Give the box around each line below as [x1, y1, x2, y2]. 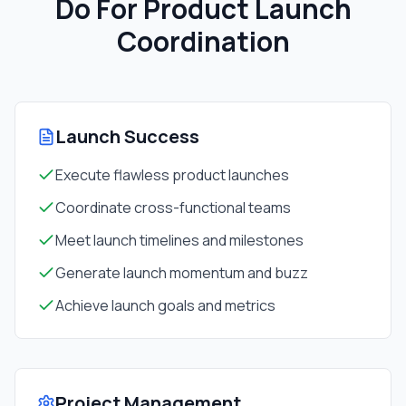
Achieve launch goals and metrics [55, 295, 275, 315]
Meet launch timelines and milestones [55, 230, 304, 250]
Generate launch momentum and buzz [55, 263, 308, 283]
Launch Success [55, 124, 199, 149]
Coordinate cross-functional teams [55, 198, 291, 217]
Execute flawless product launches [55, 165, 289, 185]
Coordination [116, 23, 290, 60]
